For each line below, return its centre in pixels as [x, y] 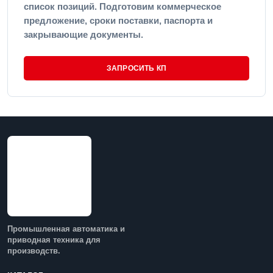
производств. [34, 251]
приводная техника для [54, 240]
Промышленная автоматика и [66, 229]
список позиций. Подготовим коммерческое [122, 6]
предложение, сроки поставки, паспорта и [118, 20]
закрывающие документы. [83, 34]
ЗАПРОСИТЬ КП [136, 68]
